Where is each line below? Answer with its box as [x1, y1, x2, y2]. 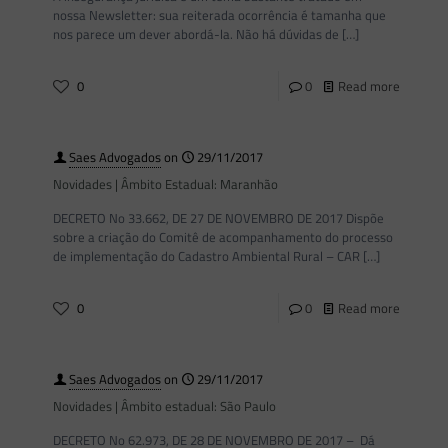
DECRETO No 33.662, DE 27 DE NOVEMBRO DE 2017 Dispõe [53, 208, 384, 228]
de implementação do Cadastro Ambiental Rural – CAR [53, 246, 360, 266]
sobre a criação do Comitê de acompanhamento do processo [53, 227, 393, 247]
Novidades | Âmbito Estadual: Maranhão [53, 174, 278, 194]
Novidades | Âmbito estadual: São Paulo [53, 396, 276, 416]
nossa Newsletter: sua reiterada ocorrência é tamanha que [53, 5, 386, 25]
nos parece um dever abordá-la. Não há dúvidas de [53, 24, 339, 44]
